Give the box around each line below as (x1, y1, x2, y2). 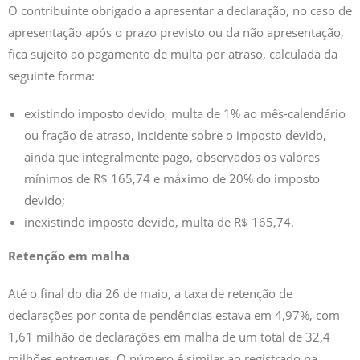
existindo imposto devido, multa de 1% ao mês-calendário (24, 104, 346, 121)
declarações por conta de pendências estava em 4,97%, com (8, 306, 340, 323)
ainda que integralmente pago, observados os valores (24, 148, 320, 165)
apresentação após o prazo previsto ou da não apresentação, (8, 23, 344, 40)
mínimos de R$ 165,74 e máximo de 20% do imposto (24, 170, 320, 186)
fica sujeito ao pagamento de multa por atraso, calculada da (8, 45, 337, 62)
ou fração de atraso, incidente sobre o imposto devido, (24, 126, 326, 143)
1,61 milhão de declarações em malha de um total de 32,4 (8, 328, 330, 345)
